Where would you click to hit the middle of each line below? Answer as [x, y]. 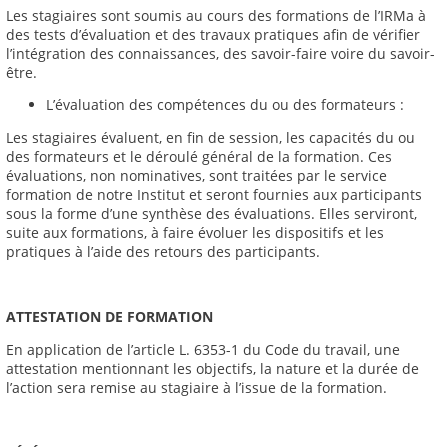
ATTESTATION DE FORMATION [109, 317]
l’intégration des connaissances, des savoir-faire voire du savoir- [220, 53]
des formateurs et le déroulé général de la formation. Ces [199, 156]
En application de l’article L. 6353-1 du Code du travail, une [203, 349]
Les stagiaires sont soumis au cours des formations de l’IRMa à [216, 15]
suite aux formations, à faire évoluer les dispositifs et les [195, 232]
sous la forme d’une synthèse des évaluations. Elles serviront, [211, 213]
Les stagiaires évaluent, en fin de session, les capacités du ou [210, 137]
